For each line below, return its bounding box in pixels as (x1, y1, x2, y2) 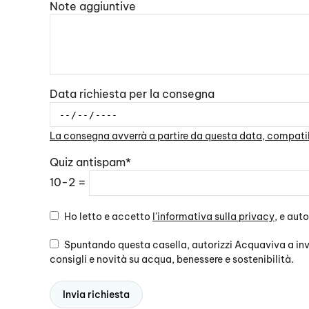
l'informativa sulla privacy (152, 210, 275, 223)
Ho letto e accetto (62, 210, 152, 223)
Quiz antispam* (50, 155, 131, 169)
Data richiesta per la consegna (50, 87, 215, 101)
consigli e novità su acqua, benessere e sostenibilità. (50, 253, 294, 266)
